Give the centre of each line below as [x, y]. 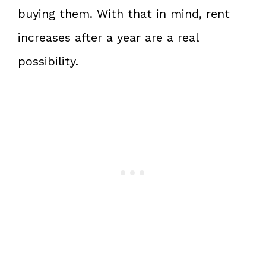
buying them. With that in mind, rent [124, 13]
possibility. [48, 61]
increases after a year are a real [108, 37]
